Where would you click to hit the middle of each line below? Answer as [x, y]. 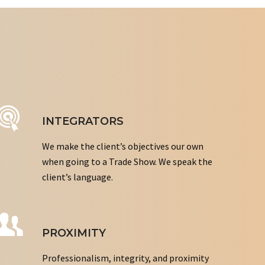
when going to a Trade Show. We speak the [127, 161]
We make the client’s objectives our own [123, 146]
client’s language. [77, 177]
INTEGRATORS [83, 121]
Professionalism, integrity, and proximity [125, 258]
